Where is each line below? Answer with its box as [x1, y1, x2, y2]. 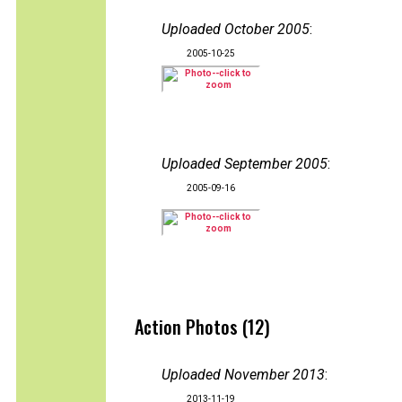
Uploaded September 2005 [162, 155, 328, 172]
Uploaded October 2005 [162, 21, 310, 38]
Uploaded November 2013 [162, 366, 325, 383]
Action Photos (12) [135, 313, 270, 340]
